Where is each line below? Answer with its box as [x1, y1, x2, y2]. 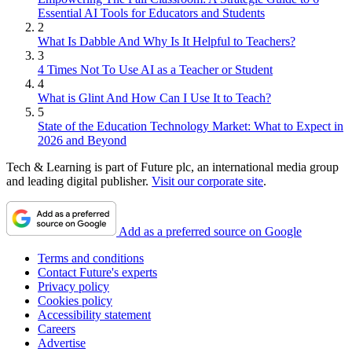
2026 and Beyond [38, 134, 126, 148]
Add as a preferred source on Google [119, 225, 302, 239]
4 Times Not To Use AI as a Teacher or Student [38, 63, 273, 77]
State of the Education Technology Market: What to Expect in [38, 119, 343, 134]
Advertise [38, 336, 86, 350]
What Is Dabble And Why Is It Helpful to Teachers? [38, 35, 295, 49]
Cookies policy [38, 294, 112, 308]
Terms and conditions [38, 251, 144, 266]
